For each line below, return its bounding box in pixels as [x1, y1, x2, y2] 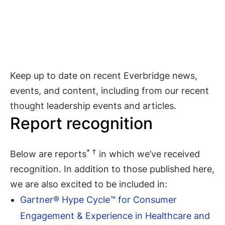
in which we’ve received [96, 149, 200, 160]
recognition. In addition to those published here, [10, 164, 214, 175]
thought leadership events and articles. [10, 100, 176, 111]
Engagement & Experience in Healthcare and [20, 210, 210, 221]
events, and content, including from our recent [10, 85, 209, 96]
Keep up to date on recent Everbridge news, [10, 70, 197, 81]
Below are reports [10, 149, 86, 160]
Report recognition [10, 114, 153, 134]
